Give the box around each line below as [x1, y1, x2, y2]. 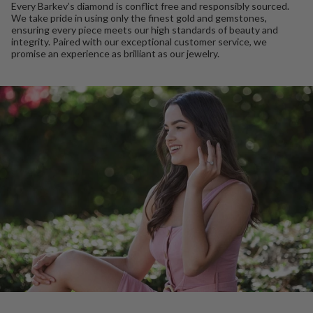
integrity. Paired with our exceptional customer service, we [11, 36, 267, 48]
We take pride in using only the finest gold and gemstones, [11, 12, 267, 24]
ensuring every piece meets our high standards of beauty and [11, 24, 278, 36]
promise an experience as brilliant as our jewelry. [11, 48, 219, 60]
